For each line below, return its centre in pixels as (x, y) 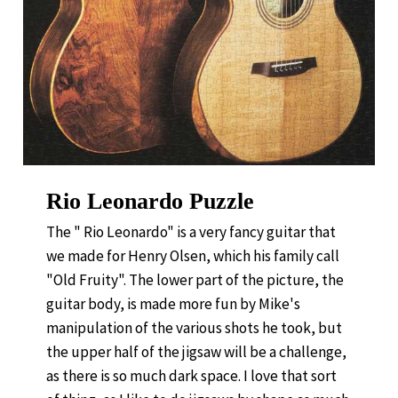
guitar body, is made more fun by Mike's (173, 303)
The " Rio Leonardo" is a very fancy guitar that (191, 231)
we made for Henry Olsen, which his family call (193, 255)
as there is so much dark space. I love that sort (191, 375)
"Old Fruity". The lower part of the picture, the (195, 279)
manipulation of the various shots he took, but (194, 327)
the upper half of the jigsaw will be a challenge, (196, 351)
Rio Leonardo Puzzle (150, 201)
